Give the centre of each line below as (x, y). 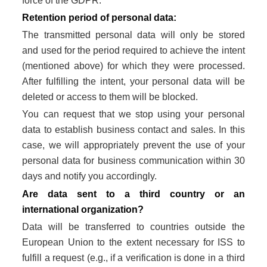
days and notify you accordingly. (90, 176)
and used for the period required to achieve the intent (133, 51)
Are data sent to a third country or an (133, 194)
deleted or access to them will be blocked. (110, 97)
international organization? (83, 209)
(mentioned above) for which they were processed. (133, 66)
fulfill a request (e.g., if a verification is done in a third (133, 257)
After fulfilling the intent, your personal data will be (133, 82)
